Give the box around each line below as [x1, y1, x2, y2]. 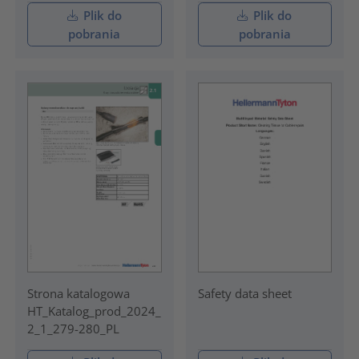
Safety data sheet [197, 284, 292, 301]
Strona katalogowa [26, 284, 130, 301]
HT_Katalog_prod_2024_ [26, 302, 161, 319]
